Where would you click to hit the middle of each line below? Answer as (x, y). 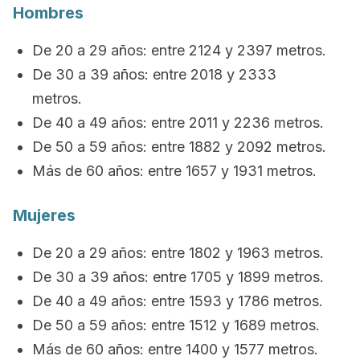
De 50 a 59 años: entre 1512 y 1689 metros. (176, 325)
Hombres (48, 13)
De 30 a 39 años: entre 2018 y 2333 (154, 74)
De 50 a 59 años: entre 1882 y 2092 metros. (179, 147)
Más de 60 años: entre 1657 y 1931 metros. (174, 171)
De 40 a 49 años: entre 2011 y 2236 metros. (178, 123)
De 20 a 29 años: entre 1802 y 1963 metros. (178, 253)
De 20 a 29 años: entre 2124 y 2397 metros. (179, 50)
